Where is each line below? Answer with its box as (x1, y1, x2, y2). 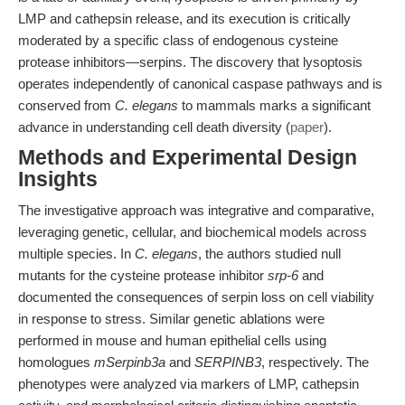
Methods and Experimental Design (18, 146, 357, 169)
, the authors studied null (198, 246, 341, 261)
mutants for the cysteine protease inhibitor (18, 268, 268, 283)
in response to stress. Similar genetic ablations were (18, 311, 325, 326)
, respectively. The (261, 354, 369, 370)
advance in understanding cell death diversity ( (18, 119, 290, 135)
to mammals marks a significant (178, 98, 371, 113)
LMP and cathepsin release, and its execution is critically (18, 11, 351, 26)
